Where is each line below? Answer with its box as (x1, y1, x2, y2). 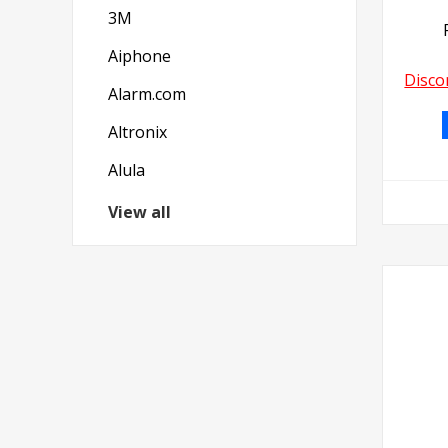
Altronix (108, 121, 167, 143)
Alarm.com (108, 83, 186, 105)
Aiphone (108, 45, 171, 67)
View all (108, 201, 171, 223)
